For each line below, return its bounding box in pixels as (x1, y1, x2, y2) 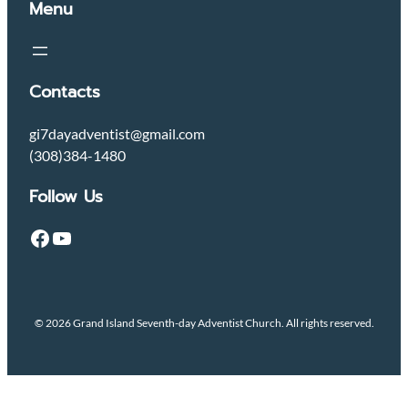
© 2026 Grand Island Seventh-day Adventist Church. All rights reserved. (34, 316, 374, 331)
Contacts (29, 79, 100, 106)
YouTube (50, 223, 62, 250)
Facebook (28, 223, 40, 250)
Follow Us (29, 184, 103, 210)
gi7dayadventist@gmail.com (29, 125, 205, 143)
